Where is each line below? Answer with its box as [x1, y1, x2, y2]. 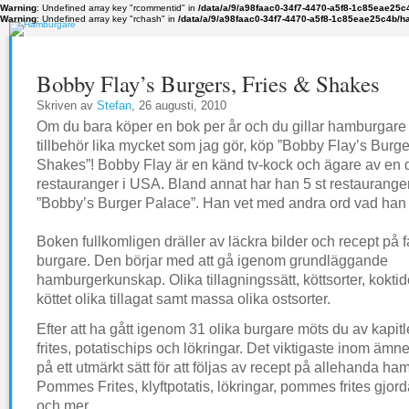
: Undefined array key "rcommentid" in [37, 3, 198, 13]
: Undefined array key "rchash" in [37, 14, 178, 24]
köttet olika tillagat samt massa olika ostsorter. [37, 291, 330, 307]
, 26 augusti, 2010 [131, 100, 226, 112]
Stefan [97, 100, 131, 112]
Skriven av [37, 100, 97, 112]
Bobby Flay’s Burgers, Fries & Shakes [37, 68, 380, 99]
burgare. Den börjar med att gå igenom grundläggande [37, 253, 388, 268]
